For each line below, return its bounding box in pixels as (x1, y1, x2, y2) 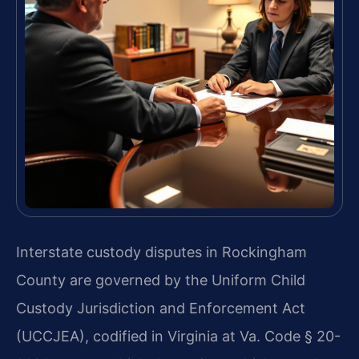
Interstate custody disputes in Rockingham (16, 243, 307, 260)
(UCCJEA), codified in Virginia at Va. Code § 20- (16, 327, 341, 345)
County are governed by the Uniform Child (16, 271, 305, 288)
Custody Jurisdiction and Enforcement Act (16, 299, 305, 317)
